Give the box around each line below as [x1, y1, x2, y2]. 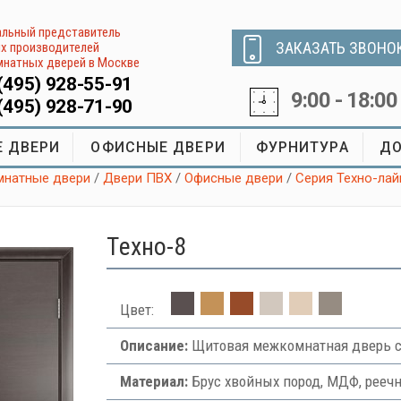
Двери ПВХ [103, 170, 173, 186]
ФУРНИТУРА [255, 139, 349, 156]
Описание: [119, 337, 188, 354]
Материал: [119, 372, 188, 390]
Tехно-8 [106, 232, 186, 261]
